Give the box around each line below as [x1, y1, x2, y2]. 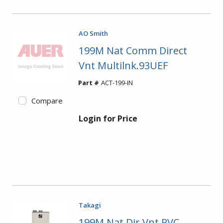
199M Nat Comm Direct [78, 44, 187, 57]
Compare [31, 95, 63, 106]
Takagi [78, 201, 101, 210]
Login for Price [78, 113, 137, 124]
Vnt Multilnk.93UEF [78, 59, 168, 72]
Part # [78, 78, 99, 87]
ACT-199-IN [101, 78, 133, 87]
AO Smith [78, 29, 108, 38]
